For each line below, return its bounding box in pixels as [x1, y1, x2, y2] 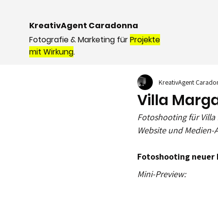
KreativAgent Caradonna [29, 20, 138, 31]
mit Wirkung [29, 46, 73, 57]
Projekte [130, 34, 160, 45]
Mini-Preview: [137, 168, 186, 180]
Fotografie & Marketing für [29, 34, 130, 45]
